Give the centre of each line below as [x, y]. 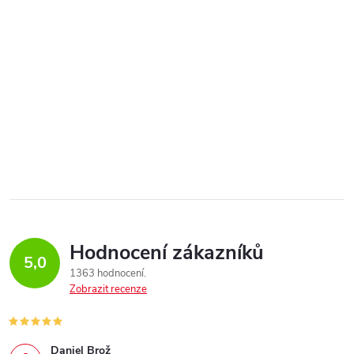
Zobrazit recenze [108, 289]
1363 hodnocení [108, 273]
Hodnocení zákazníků [166, 252]
